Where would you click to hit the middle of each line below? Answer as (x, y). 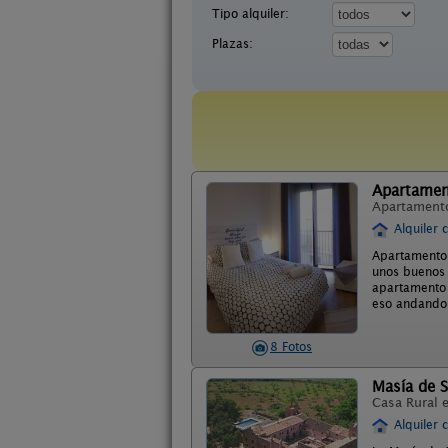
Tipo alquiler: (250, 13)
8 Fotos (291, 346)
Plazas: (232, 43)
